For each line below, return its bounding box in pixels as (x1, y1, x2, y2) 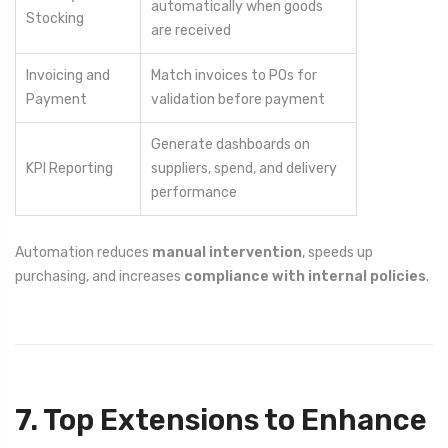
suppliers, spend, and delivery (151, 160, 337, 178)
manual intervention (152, 243, 302, 261)
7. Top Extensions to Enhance (15, 402, 427, 437)
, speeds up (302, 243, 373, 261)
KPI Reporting (26, 160, 113, 178)
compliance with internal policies (184, 267, 426, 285)
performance (151, 184, 237, 202)
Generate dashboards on (151, 136, 310, 154)
